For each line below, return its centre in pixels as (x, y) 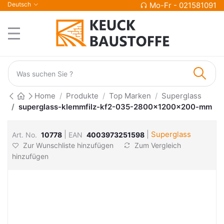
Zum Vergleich (157, 145)
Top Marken (130, 96)
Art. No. (24, 134)
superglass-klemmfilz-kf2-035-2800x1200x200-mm (115, 107)
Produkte (82, 96)
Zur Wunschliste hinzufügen (68, 145)
